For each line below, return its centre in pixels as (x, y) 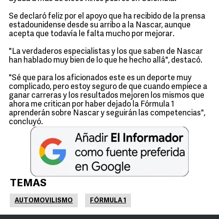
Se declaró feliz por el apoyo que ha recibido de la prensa (107, 17)
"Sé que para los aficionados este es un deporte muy (100, 78)
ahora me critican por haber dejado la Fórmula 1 (91, 105)
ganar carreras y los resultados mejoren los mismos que (107, 96)
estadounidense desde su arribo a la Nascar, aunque (100, 25)
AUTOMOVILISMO (44, 201)
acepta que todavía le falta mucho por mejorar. (92, 34)
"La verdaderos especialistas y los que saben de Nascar (106, 52)
